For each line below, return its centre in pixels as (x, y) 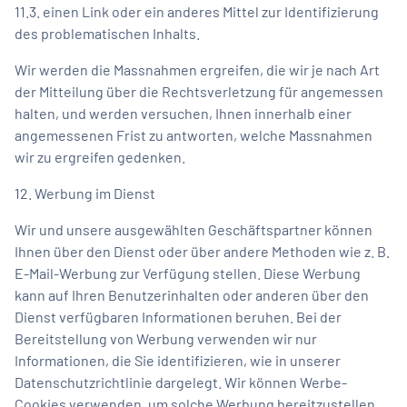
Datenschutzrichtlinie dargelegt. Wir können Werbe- (181, 382)
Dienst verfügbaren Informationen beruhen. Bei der (178, 316)
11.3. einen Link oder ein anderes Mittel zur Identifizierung (197, 11)
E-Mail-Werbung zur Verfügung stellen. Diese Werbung (188, 273)
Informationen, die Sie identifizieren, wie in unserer (178, 360)
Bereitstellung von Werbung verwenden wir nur (166, 338)
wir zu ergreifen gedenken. (100, 156)
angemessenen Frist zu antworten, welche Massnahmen (194, 134)
